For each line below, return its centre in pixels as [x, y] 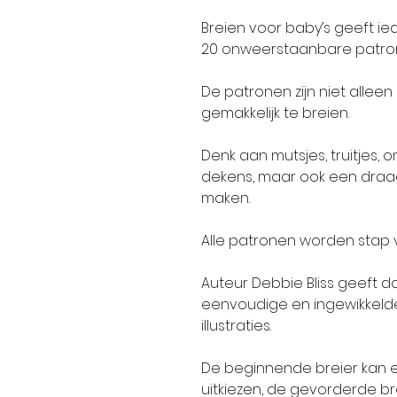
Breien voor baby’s [266, 28]
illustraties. [236, 326]
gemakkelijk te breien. [275, 113]
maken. [226, 198]
